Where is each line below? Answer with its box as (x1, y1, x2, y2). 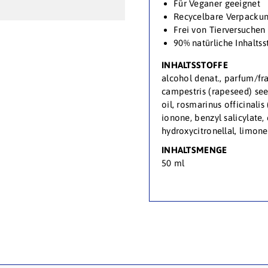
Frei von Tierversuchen (173, 25, 266, 35)
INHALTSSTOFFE (161, 60, 228, 71)
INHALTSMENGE (161, 145, 227, 156)
